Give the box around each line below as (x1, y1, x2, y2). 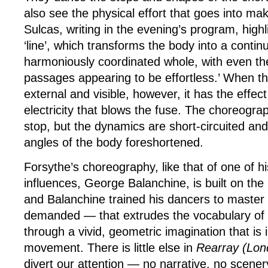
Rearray (196, 240, 239, 254)
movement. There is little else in (24, 240, 196, 254)
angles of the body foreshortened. (24, 135, 207, 149)
